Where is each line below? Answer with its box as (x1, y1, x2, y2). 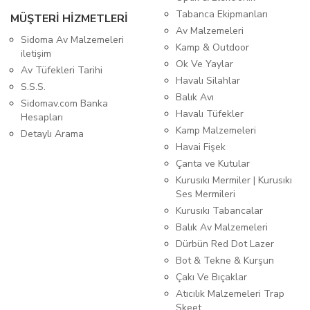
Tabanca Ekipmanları (176, 8, 268, 21)
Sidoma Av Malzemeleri (21, 33, 124, 47)
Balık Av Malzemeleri (176, 221, 268, 235)
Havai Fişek (176, 140, 226, 154)
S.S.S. (21, 80, 46, 94)
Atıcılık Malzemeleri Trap (176, 287, 284, 301)
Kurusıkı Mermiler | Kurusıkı (176, 174, 292, 188)
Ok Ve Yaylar (176, 57, 233, 71)
